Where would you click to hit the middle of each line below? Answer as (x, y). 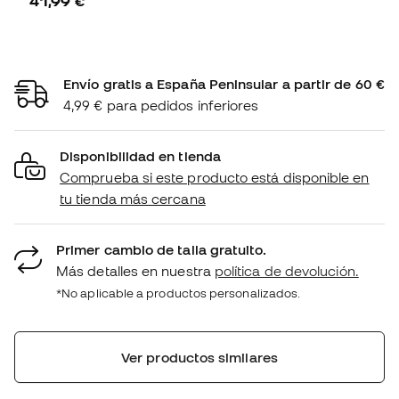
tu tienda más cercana (133, 198)
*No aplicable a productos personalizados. (179, 293)
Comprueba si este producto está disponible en (215, 177)
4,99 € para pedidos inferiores (161, 105)
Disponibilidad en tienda (140, 155)
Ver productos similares (199, 357)
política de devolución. (286, 270)
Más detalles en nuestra (135, 270)
